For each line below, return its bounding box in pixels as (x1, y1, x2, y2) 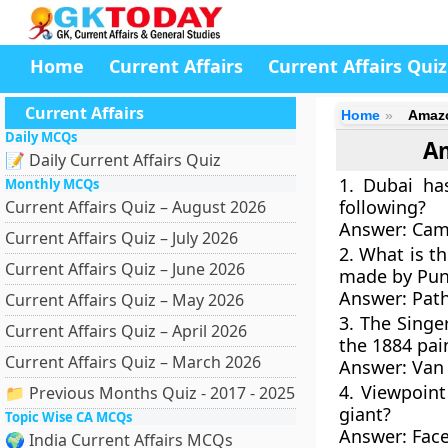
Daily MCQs (5, 128, 77, 146)
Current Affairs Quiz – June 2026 (5, 258, 245, 280)
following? (338, 195, 426, 219)
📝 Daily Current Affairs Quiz (5, 149, 221, 171)
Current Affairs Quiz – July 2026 (5, 227, 238, 249)
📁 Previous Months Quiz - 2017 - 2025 (5, 382, 295, 404)
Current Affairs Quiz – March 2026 (5, 351, 261, 373)
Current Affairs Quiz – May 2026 (5, 289, 244, 311)
